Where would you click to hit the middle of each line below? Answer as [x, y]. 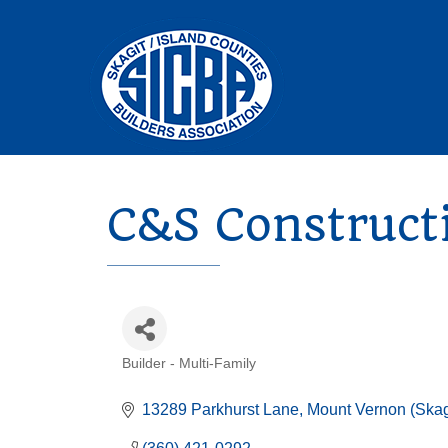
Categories [183, 383]
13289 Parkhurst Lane [220, 409]
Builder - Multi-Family [189, 363]
